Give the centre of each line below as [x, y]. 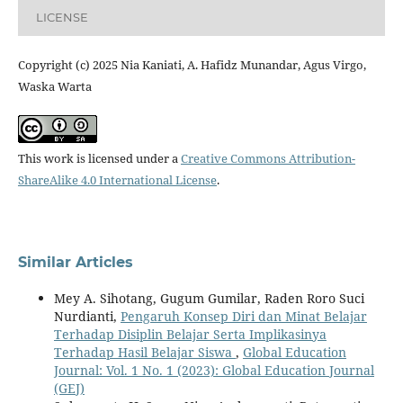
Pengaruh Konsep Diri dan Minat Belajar [243, 317]
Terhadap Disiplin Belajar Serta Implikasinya [190, 335]
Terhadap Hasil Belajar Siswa [144, 353]
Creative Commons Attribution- [268, 159]
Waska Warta [54, 87]
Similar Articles [75, 263]
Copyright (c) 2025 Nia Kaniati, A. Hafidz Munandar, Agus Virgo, [192, 65]
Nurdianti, [87, 317]
